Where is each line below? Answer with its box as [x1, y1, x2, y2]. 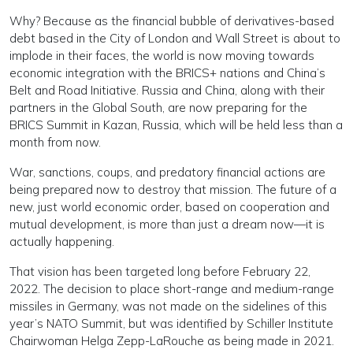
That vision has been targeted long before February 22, [9, 264, 310, 279]
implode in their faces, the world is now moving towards [9, 48, 314, 63]
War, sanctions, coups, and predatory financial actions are [9, 165, 325, 180]
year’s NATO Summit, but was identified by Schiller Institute [9, 316, 333, 331]
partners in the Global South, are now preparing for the [9, 100, 307, 115]
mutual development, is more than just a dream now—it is [9, 217, 325, 232]
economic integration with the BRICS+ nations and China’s [9, 65, 325, 80]
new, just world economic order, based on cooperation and [9, 199, 329, 214]
